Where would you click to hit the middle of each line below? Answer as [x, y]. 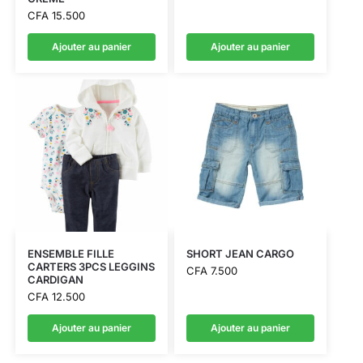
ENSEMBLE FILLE [70, 253]
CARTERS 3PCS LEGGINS [91, 266]
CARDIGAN [55, 279]
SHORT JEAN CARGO [240, 253]
